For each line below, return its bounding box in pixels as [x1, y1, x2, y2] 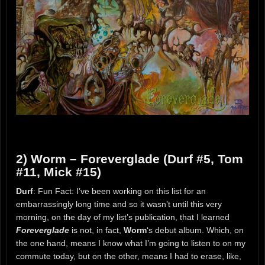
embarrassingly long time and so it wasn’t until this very [16, 199, 222, 209]
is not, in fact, [69, 225, 124, 235]
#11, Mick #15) [16, 164, 101, 179]
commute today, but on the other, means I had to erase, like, [16, 251, 241, 261]
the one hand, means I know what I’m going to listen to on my [16, 238, 245, 248]
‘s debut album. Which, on [147, 225, 244, 235]
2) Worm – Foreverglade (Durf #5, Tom [16, 151, 243, 166]
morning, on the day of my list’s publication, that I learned [16, 212, 230, 222]
